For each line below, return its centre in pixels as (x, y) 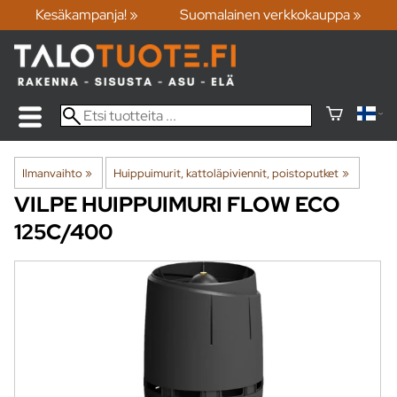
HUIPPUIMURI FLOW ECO (211, 204)
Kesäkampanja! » (86, 15)
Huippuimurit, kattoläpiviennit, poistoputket (226, 172)
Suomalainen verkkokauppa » (271, 15)
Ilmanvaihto (52, 172)
